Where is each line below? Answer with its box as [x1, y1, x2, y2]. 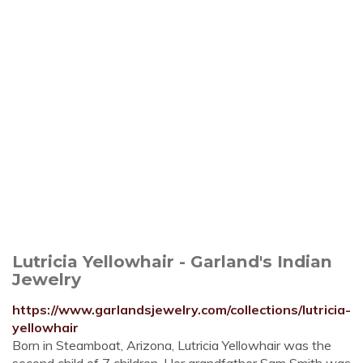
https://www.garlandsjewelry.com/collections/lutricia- [12, 301, 351, 318]
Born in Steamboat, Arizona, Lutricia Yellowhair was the [12, 337, 331, 353]
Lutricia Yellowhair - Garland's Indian [12, 251, 332, 271]
